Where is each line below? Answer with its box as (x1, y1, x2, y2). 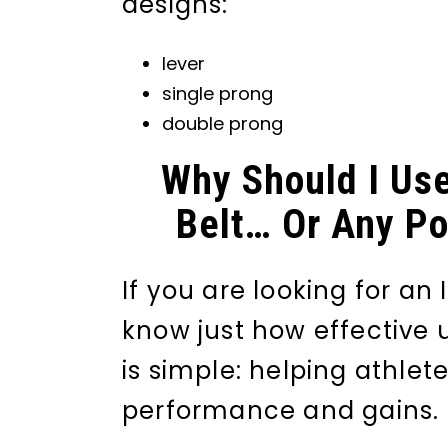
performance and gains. (122, 393, 440, 427)
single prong (161, 80, 273, 106)
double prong (161, 110, 283, 136)
